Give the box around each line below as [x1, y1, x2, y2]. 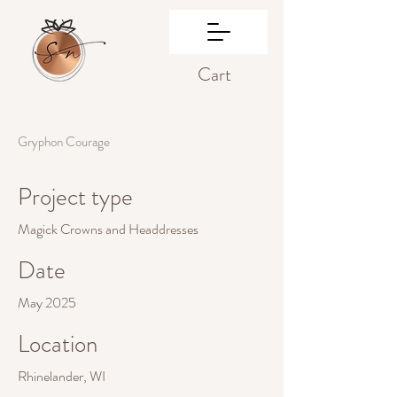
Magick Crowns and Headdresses [18, 219, 198, 239]
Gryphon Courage [18, 132, 110, 152]
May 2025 [18, 292, 76, 313]
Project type [18, 180, 133, 214]
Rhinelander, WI [18, 366, 105, 386]
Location [18, 327, 97, 361]
